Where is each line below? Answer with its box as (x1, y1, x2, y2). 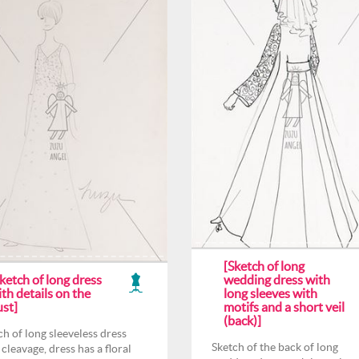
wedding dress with (224, 272, 330, 287)
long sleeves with (224, 286, 317, 301)
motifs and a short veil (224, 300, 345, 314)
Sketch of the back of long (212, 341, 338, 353)
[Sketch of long (224, 259, 305, 273)
